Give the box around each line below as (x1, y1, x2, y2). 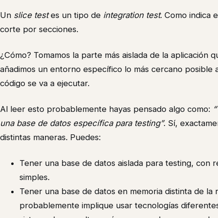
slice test (14, 10, 48, 20)
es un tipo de (48, 10, 103, 20)
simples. (19, 172, 50, 182)
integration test (103, 10, 160, 20)
